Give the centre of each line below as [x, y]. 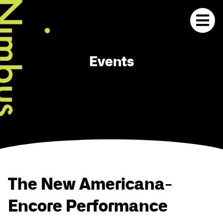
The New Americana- [90, 184]
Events [111, 61]
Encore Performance [88, 206]
